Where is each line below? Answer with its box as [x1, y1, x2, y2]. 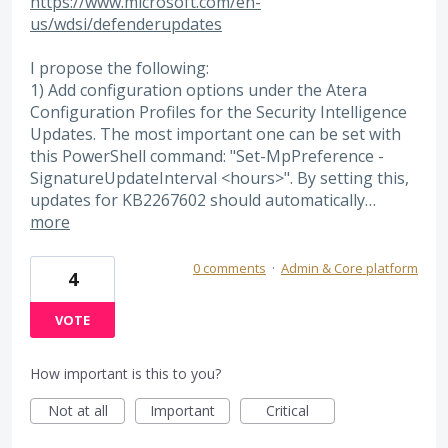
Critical [266, 400, 309, 420]
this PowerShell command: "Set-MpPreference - [30, 145, 384, 168]
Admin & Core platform [281, 258, 418, 277]
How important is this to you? [30, 363, 221, 383]
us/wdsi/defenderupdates [30, 13, 222, 36]
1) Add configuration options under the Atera [30, 79, 367, 102]
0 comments [193, 258, 266, 277]
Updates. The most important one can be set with [30, 123, 401, 146]
